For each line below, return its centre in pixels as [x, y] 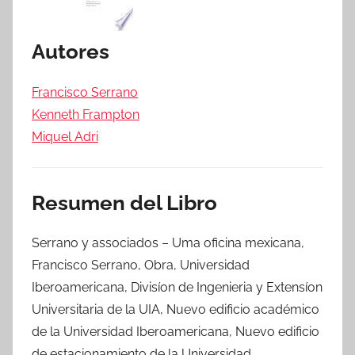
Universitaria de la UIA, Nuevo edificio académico [176, 309]
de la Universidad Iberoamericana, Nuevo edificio [176, 332]
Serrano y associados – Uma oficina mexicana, [168, 243]
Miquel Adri [65, 136]
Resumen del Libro [124, 202]
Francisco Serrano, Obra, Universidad [141, 265]
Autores [71, 52]
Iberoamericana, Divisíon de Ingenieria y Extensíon [177, 287]
